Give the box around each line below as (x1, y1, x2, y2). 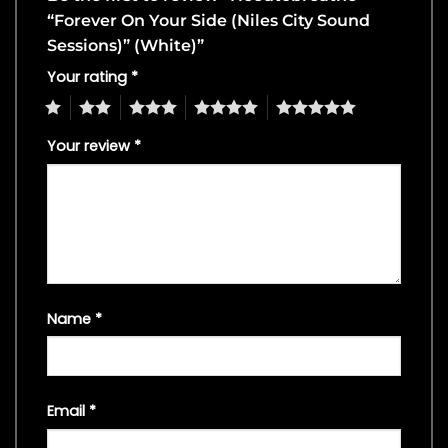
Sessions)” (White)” (47, 36, 208, 56)
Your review (47, 135, 134, 156)
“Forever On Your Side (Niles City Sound (47, 11, 370, 31)
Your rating (47, 67, 131, 88)
